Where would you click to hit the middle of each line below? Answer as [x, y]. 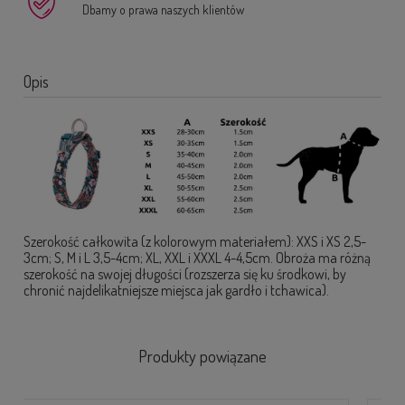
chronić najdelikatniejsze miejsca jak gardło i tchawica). [176, 291]
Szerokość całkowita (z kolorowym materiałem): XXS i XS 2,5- [195, 242]
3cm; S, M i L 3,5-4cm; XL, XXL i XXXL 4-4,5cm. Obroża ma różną [197, 258]
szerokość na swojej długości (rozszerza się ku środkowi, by [185, 274]
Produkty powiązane [202, 356]
